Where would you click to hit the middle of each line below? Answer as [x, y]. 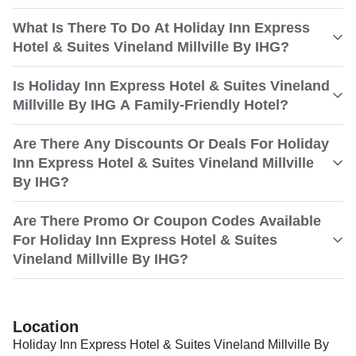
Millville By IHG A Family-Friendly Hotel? [151, 105]
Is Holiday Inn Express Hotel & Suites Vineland [171, 86]
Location [46, 327]
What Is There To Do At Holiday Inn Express [161, 28]
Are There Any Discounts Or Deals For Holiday [171, 144]
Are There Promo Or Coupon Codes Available [167, 221]
